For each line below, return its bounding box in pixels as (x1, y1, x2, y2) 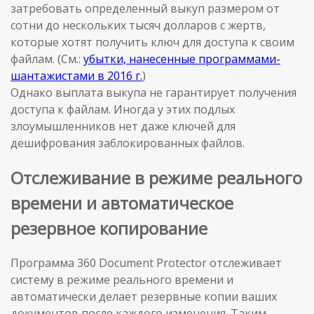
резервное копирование (11, 216, 207, 240)
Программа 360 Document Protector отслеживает (11, 255, 282, 271)
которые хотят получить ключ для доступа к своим (11, 34, 294, 50)
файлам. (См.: (11, 50, 83, 67)
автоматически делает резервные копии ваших (11, 289, 277, 305)
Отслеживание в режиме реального (11, 165, 302, 189)
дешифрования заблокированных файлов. (11, 135, 245, 151)
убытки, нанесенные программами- (83, 50, 280, 67)
